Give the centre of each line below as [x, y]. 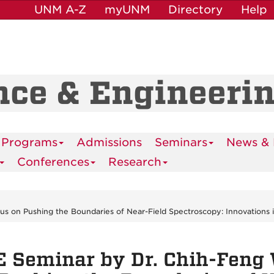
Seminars [181, 142]
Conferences [53, 162]
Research [135, 162]
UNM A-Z [60, 9]
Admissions [109, 142]
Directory [195, 9]
